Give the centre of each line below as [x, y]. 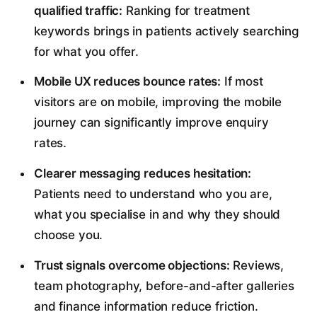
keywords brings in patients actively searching [166, 31]
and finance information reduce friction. [146, 306]
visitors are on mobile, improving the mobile [157, 102]
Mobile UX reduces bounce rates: [127, 82]
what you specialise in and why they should [157, 215]
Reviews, [257, 265]
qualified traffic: [78, 10]
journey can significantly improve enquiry [151, 123]
